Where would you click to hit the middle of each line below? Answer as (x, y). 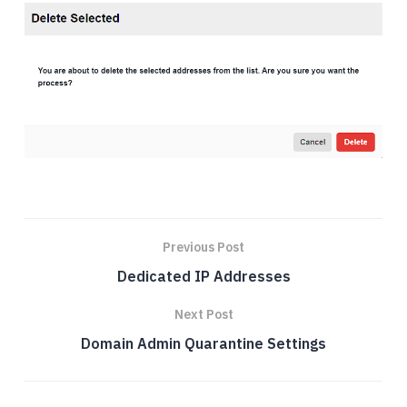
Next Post (203, 314)
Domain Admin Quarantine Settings (203, 343)
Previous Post (203, 247)
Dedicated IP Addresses (203, 276)
